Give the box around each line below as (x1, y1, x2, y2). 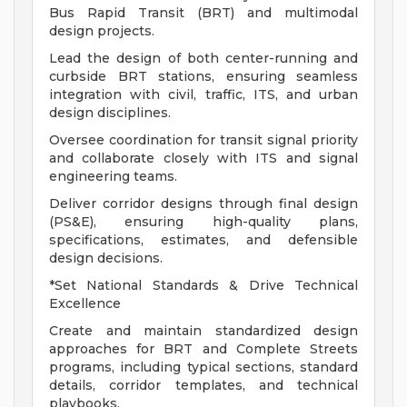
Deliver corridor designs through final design (49, 195, 358, 213)
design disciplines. (49, 104, 171, 122)
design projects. (49, 23, 154, 40)
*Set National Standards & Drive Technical (49, 277, 358, 294)
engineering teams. (49, 168, 177, 185)
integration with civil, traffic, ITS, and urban (49, 86, 358, 104)
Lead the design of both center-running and (49, 50, 358, 67)
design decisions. (49, 250, 163, 267)
